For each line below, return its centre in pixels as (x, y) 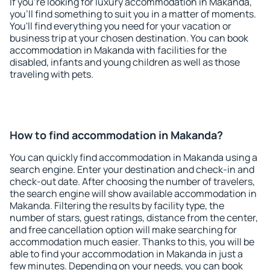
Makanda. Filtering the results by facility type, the (117, 206)
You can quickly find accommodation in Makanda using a (133, 157)
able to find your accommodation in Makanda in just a (126, 254)
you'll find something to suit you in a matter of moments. (133, 14)
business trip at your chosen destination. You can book (129, 38)
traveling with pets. (52, 74)
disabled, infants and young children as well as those (125, 62)
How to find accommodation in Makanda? (116, 135)
